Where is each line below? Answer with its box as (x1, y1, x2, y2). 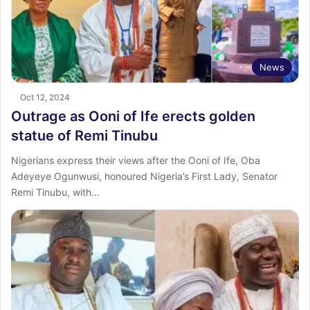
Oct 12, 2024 (20, 91, 70, 102)
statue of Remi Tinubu (11, 127, 158, 144)
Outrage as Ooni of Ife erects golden (11, 107, 255, 125)
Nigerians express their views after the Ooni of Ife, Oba (11, 154, 260, 166)
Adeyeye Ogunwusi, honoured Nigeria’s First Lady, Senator (11, 170, 277, 182)
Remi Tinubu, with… (11, 185, 100, 198)
